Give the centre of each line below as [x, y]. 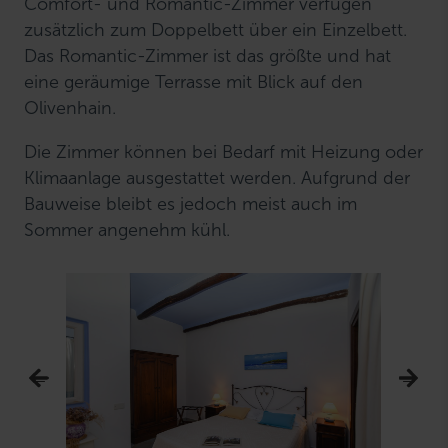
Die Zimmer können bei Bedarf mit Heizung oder [224, 151]
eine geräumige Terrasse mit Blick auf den [194, 81]
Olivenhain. [70, 107]
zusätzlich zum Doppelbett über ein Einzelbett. [216, 29]
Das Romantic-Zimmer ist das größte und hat [208, 55]
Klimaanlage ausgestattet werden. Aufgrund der [217, 177]
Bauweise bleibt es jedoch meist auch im [191, 203]
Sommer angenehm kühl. [127, 229]
